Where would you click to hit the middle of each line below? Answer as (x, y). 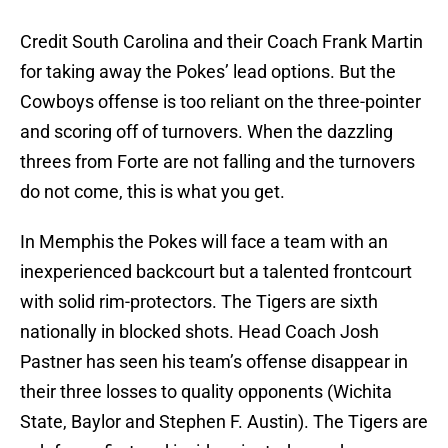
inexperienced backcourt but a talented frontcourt (216, 272)
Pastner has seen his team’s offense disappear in (214, 362)
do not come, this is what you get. (152, 192)
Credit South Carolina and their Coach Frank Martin (221, 42)
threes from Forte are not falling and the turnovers (217, 162)
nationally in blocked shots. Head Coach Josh (199, 332)
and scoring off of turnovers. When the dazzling (206, 132)
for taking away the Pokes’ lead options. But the (208, 72)
